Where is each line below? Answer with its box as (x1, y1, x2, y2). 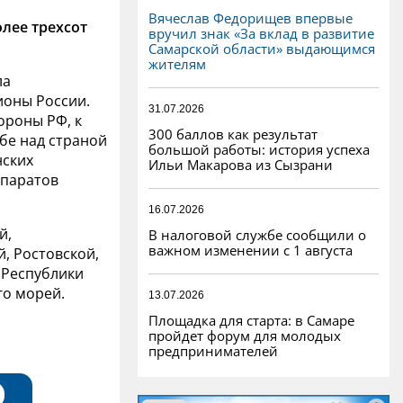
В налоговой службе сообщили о (148, 225, 366, 244)
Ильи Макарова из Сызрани (148, 155, 333, 174)
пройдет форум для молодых (148, 326, 341, 345)
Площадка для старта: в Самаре (148, 310, 354, 329)
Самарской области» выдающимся (148, 39, 375, 58)
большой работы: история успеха (148, 139, 370, 158)
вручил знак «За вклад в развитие (148, 23, 374, 42)
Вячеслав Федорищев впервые (148, 8, 353, 27)
